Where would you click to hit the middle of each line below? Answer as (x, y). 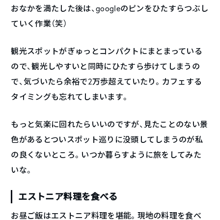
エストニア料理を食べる (68, 197)
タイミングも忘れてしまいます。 (70, 97)
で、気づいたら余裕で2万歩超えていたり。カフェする (107, 82)
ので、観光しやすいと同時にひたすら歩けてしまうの (106, 67)
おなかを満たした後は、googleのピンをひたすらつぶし (110, 9)
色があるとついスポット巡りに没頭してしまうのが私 (107, 140)
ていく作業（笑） (39, 24)
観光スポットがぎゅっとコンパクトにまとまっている (107, 51)
